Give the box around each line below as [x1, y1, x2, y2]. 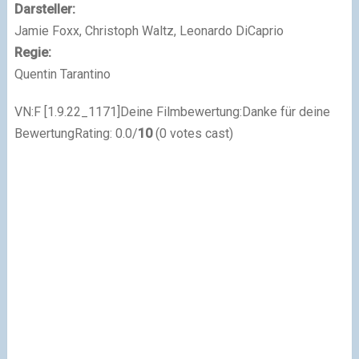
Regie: [14, 45, 51, 61]
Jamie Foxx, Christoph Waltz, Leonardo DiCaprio [14, 23, 284, 39]
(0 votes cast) [151, 126, 233, 142]
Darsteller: [14, 2, 75, 18]
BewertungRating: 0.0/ [14, 126, 138, 142]
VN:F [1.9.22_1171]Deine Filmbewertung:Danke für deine [14, 104, 330, 120]
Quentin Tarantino [14, 67, 111, 83]
